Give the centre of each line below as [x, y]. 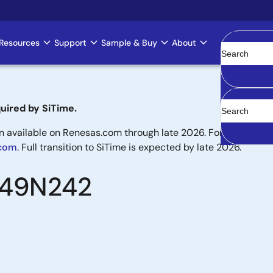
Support [70, 43]
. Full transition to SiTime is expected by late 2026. [129, 147]
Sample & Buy [129, 43]
